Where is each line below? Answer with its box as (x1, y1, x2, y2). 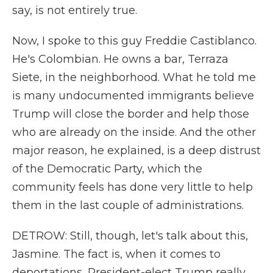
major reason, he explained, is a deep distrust (12, 144, 261, 157)
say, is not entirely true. (12, 4, 137, 17)
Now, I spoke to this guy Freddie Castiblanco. (12, 34, 257, 48)
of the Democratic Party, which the (12, 162, 202, 175)
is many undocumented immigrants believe (12, 89, 254, 102)
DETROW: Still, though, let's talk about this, (12, 229, 248, 243)
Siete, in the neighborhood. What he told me (12, 71, 256, 84)
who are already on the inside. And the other (12, 126, 256, 139)
